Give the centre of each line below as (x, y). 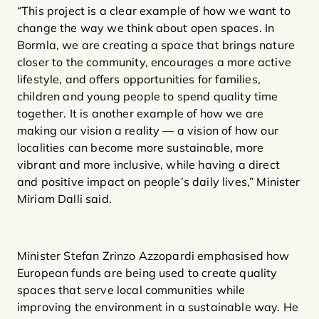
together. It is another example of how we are (141, 113)
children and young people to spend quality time (148, 96)
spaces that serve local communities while (131, 289)
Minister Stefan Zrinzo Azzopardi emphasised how (153, 255)
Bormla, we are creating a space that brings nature (156, 45)
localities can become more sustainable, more (141, 147)
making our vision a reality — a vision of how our (148, 130)
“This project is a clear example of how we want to (154, 10)
